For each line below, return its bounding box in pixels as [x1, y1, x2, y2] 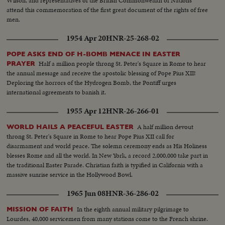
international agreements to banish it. [7, 87, 106, 97]
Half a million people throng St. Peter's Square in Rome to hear [39, 58, 206, 68]
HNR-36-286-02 [105, 187, 159, 199]
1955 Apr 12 [66, 105, 106, 117]
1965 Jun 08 [66, 187, 105, 199]
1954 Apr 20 [66, 32, 106, 44]
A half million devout [137, 122, 194, 132]
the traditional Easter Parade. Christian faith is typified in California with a [7, 160, 203, 170]
